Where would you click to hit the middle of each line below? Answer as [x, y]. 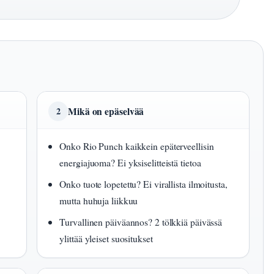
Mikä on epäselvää [106, 111]
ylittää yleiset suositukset [106, 239]
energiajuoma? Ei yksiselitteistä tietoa [130, 163]
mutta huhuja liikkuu [99, 201]
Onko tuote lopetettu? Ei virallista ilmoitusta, [143, 184]
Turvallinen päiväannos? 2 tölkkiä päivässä [141, 222]
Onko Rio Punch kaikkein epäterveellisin [137, 146]
